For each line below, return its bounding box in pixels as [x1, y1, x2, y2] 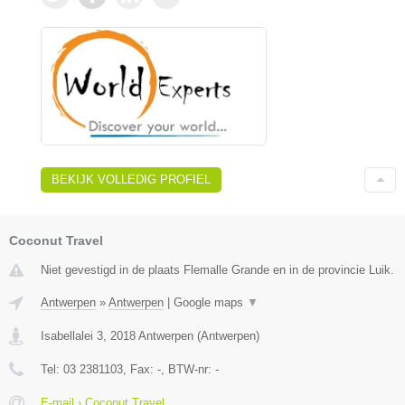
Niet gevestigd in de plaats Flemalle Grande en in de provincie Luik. [41, 262, 394, 277]
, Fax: [123, 362, 157, 376]
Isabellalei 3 [41, 328, 103, 343]
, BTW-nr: [161, 362, 215, 376]
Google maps [174, 295, 247, 309]
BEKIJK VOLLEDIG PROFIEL [52, 172, 211, 186]
